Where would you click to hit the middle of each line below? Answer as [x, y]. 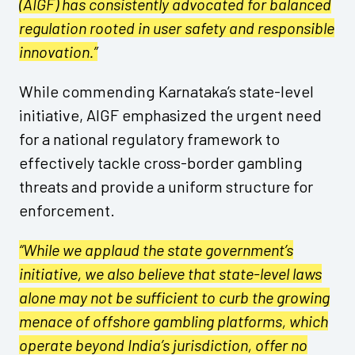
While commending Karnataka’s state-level [166, 91]
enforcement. [67, 210]
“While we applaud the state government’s [156, 249]
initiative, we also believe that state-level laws [170, 273]
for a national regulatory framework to [149, 138]
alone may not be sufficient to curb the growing [174, 297]
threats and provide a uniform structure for [166, 186]
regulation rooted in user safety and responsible [177, 27]
